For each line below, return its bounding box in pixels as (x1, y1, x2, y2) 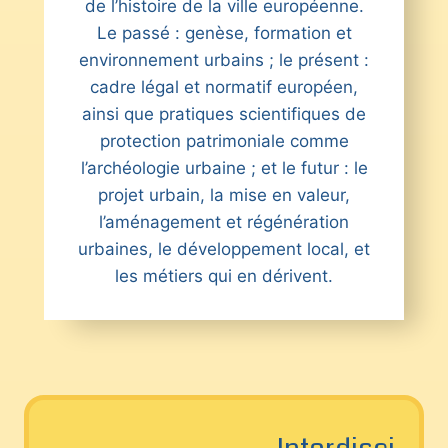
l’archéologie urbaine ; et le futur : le (80, 158, 368, 179)
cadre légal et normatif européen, (90, 77, 358, 98)
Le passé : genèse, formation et (96, 23, 352, 44)
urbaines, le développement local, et (78, 239, 370, 260)
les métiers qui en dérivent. (115, 266, 333, 287)
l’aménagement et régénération (99, 212, 349, 233)
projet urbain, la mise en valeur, (98, 185, 350, 206)
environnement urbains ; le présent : (79, 50, 369, 71)
